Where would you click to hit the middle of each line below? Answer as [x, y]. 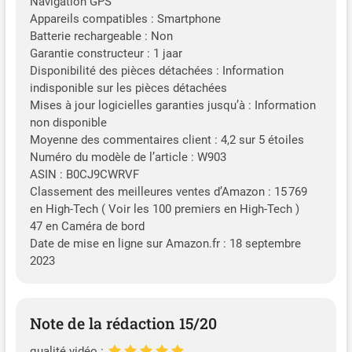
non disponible [68, 123]
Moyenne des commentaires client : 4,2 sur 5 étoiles [167, 140]
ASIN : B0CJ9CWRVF [84, 175]
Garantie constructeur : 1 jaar [106, 54]
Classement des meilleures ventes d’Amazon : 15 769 [168, 192]
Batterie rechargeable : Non [101, 37]
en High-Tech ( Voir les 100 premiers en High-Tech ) [164, 209]
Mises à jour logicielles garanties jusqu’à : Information [172, 106]
